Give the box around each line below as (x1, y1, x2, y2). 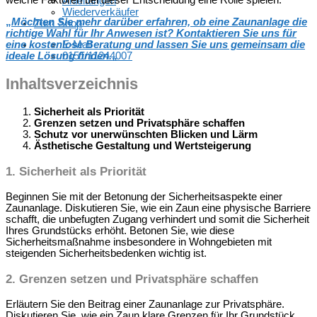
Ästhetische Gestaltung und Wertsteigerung (34, 140, 251, 152)
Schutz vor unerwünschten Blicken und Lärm (34, 129, 258, 141)
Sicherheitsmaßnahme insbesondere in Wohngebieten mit (6, 236, 272, 248)
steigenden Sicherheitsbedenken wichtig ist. (6, 248, 207, 260)
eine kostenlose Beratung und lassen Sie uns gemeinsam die (6, 39, 305, 51)
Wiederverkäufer (62, 6, 139, 18)
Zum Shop (34, 17, 82, 29)
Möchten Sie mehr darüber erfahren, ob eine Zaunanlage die (11, 16, 307, 28)
